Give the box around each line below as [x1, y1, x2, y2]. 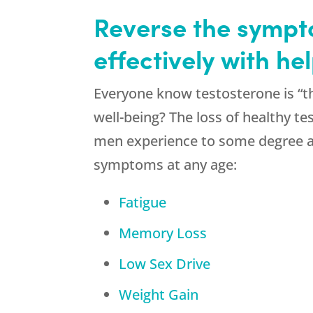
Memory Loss [119, 224, 208, 243]
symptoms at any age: [94, 155, 238, 175]
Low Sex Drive [119, 254, 211, 274]
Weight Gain [119, 285, 199, 305]
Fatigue [119, 193, 167, 212]
